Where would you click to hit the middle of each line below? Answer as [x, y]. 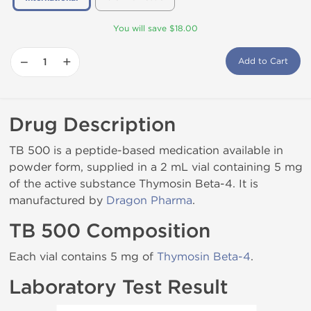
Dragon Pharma [149, 200]
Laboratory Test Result [118, 287]
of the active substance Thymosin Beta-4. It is [134, 184]
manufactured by [58, 200]
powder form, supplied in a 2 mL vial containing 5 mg [156, 167]
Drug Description [92, 125]
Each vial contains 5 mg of [83, 257]
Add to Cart [263, 61]
